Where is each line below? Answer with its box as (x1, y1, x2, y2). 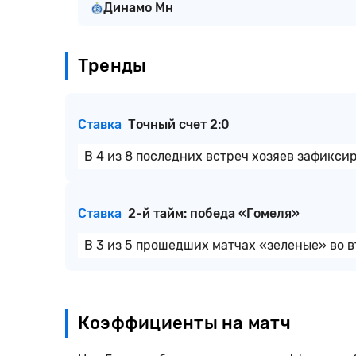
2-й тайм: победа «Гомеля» (128, 206, 300, 221)
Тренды (78, 55, 147, 76)
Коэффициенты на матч (78, 312, 291, 334)
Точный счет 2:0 (128, 117, 230, 132)
